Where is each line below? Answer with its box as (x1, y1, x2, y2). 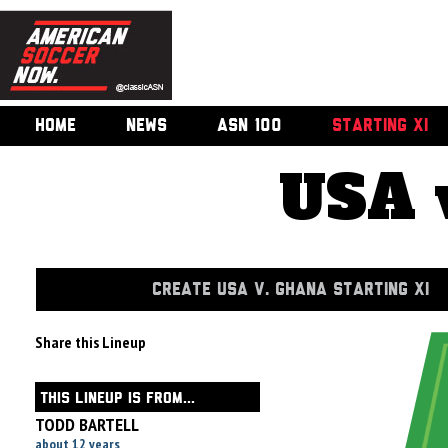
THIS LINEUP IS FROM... (40, 392, 195, 405)
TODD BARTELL (35, 413, 139, 436)
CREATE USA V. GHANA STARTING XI (152, 282, 430, 298)
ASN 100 (217, 118, 282, 134)
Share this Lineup (35, 332, 146, 352)
